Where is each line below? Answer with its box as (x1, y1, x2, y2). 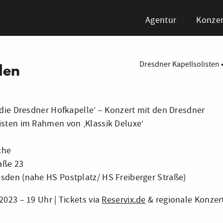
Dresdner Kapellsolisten (139, 59, 220, 69)
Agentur (145, 14, 177, 26)
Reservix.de (102, 194, 146, 206)
